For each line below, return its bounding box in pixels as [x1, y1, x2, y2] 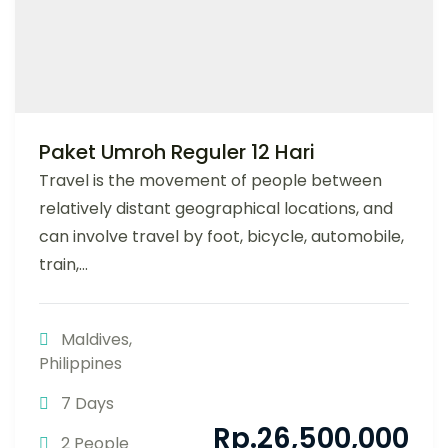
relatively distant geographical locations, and [39, 197, 393, 221]
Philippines [39, 352, 122, 376]
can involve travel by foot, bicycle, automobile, [39, 225, 404, 249]
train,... [39, 253, 88, 277]
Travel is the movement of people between [39, 169, 382, 193]
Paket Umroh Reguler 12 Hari [39, 138, 315, 167]
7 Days [61, 392, 114, 416]
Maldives [61, 328, 129, 352]
